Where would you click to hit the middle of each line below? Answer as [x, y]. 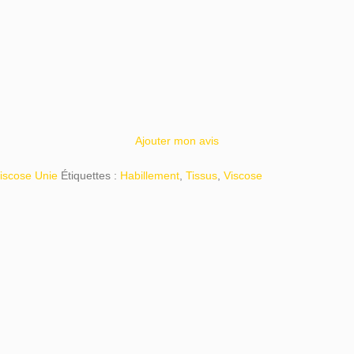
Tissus [201, 176]
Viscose [243, 176]
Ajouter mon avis [177, 141]
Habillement [150, 176]
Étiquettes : [89, 176]
